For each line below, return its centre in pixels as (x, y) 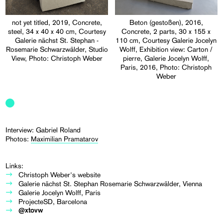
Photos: (18, 139)
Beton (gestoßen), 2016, (166, 22)
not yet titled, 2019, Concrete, (57, 22)
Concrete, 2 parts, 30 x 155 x (166, 31)
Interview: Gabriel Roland (43, 130)
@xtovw (31, 210)
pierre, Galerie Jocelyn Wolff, (166, 58)
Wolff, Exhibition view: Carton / (166, 49)
